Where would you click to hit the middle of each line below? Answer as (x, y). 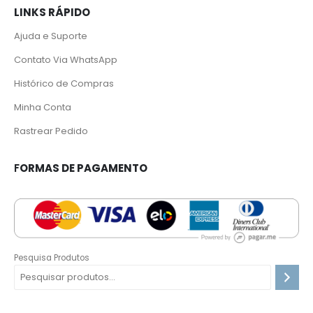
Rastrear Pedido (51, 131)
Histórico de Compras (64, 84)
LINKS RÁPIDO (52, 12)
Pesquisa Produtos (52, 258)
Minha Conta (43, 108)
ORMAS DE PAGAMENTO (83, 168)
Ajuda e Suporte (51, 36)
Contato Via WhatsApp (66, 60)
